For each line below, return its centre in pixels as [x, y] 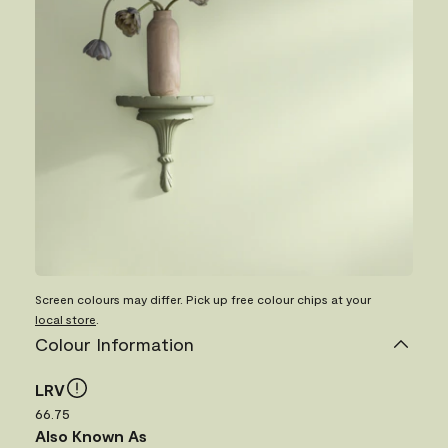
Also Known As [91, 436]
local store [65, 319]
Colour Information [114, 344]
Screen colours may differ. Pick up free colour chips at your [203, 299]
